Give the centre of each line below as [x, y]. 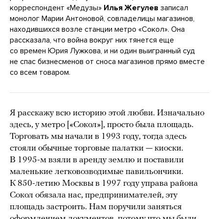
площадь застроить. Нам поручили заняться [96, 207]
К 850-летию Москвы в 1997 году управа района [104, 183]
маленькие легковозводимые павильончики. [97, 172]
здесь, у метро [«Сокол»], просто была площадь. [102, 125]
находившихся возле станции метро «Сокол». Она [97, 29]
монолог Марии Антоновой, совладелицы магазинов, [102, 18]
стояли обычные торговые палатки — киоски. [97, 148]
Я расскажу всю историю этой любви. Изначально [107, 113]
